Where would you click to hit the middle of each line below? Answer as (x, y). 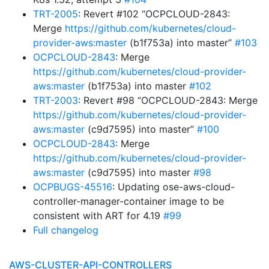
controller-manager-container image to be (128, 201)
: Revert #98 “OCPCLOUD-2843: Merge (168, 100)
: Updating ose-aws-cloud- (174, 187)
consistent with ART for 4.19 (98, 216)
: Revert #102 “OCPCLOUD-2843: (154, 14)
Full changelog (66, 230)
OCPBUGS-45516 (73, 187)
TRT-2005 (56, 14)
